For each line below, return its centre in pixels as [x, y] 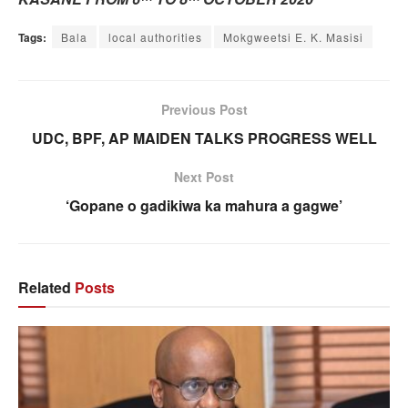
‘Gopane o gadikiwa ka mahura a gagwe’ [204, 206]
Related [45, 288]
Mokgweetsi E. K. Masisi [293, 37]
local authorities [155, 37]
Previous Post [204, 110]
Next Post [204, 177]
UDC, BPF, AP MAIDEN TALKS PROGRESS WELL [204, 138]
